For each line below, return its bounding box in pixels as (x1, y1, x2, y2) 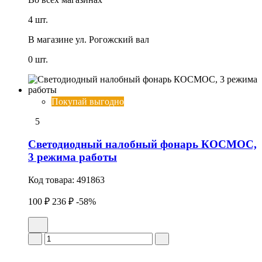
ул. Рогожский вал (75, 35, 149, 45)
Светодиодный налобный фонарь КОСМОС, (28, 137, 257, 150)
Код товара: (28, 174, 77, 185)
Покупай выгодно (51, 96, 124, 107)
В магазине (28, 35, 73, 45)
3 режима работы (28, 150, 117, 163)
